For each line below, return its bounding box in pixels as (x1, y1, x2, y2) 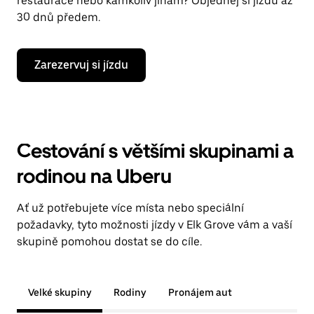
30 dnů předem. (17, 11, 100, 24)
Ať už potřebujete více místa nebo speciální (17, 201, 244, 214)
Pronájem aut (168, 287, 232, 298)
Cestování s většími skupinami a (17, 139, 294, 163)
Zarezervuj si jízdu (34, 58, 128, 71)
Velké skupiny (28, 287, 91, 298)
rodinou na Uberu (17, 164, 172, 188)
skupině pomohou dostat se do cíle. (17, 235, 202, 248)
